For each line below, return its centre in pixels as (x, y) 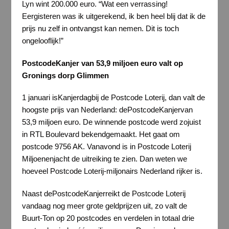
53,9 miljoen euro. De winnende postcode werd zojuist (111, 122)
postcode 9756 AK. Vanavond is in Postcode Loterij (106, 147)
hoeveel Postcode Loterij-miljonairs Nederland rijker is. (112, 171)
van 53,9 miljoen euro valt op (131, 63)
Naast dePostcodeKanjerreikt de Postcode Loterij (104, 193)
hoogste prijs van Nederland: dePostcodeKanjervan (107, 110)
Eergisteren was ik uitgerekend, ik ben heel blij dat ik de (113, 16)
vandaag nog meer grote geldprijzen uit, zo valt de (104, 205)
